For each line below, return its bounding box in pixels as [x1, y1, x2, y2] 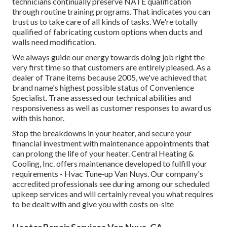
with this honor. [12, 113, 64, 123]
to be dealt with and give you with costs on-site [12, 199, 174, 209]
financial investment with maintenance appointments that [12, 138, 209, 148]
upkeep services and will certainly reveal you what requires [12, 189, 213, 199]
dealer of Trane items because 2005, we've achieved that [12, 72, 207, 83]
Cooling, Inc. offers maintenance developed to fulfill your [12, 159, 207, 169]
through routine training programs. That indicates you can [12, 7, 210, 17]
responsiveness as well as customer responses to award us [12, 103, 211, 113]
